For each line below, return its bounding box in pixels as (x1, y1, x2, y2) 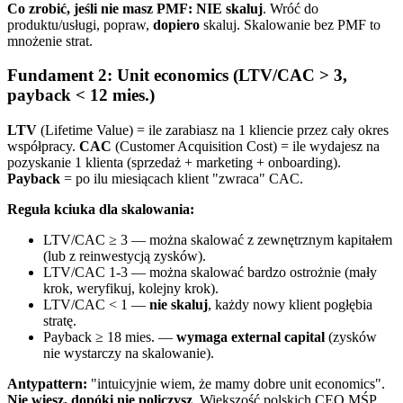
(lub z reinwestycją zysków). (43, 248, 206, 264)
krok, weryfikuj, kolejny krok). (43, 281, 219, 297)
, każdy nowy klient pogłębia (208, 297, 372, 313)
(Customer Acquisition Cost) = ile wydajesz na (112, 139, 380, 155)
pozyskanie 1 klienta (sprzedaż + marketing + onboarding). (7, 155, 341, 171)
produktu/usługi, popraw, (7, 16, 153, 32)
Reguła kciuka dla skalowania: (7, 201, 194, 218)
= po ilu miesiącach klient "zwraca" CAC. (60, 171, 303, 187)
